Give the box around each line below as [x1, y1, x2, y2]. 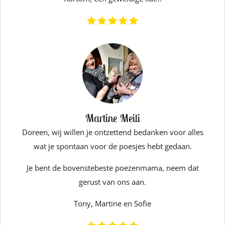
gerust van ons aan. [79, 177, 146, 187]
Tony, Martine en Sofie [74, 198, 151, 208]
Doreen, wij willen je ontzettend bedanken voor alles [22, 127, 203, 137]
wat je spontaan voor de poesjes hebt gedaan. [33, 141, 192, 151]
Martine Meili [85, 111, 140, 125]
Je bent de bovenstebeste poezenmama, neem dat [26, 163, 199, 173]
